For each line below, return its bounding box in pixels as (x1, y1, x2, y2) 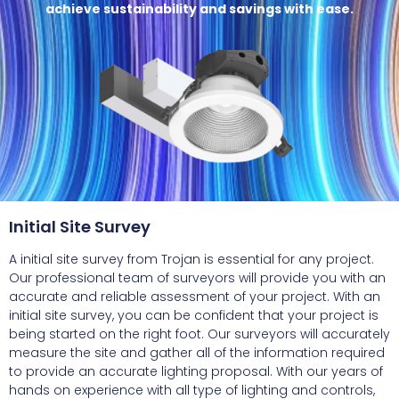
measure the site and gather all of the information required (9, 343, 385, 362)
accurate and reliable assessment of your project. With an (9, 287, 380, 305)
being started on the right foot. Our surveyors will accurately (9, 324, 390, 343)
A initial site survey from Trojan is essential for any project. (9, 249, 374, 268)
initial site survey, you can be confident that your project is (9, 305, 379, 324)
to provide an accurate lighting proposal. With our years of (9, 362, 383, 380)
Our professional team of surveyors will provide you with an (9, 268, 386, 287)
